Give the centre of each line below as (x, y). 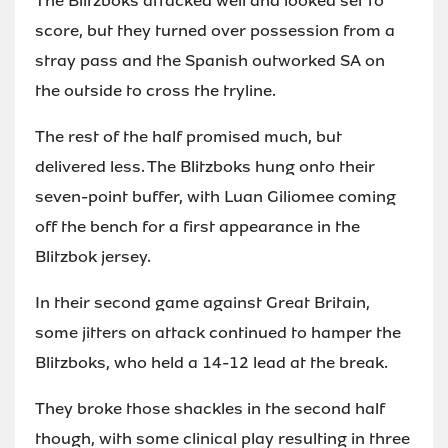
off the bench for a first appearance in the (197, 226)
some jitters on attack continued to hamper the (218, 332)
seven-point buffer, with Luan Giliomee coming (215, 196)
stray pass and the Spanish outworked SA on (210, 60)
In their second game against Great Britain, (202, 302)
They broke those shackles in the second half (210, 408)
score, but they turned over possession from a (215, 30)
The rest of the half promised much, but (188, 136)
